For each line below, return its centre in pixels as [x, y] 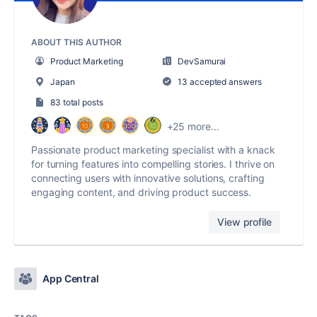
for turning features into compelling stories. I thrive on [153, 163]
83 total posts [76, 102]
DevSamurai [202, 61]
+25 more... [193, 127]
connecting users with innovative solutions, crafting [148, 178]
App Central [71, 278]
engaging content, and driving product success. [142, 192]
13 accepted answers [219, 81]
